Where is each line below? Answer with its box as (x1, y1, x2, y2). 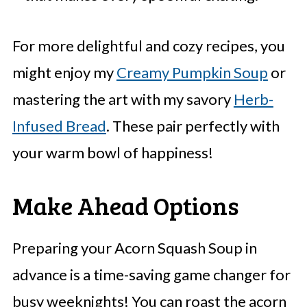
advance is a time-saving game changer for (12, 265, 291, 284)
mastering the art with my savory (12, 90, 234, 109)
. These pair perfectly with (106, 116, 280, 136)
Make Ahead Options (12, 188, 238, 223)
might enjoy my (12, 63, 116, 82)
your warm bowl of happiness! (12, 143, 213, 162)
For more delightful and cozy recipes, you (12, 36, 285, 56)
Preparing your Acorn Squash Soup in (12, 238, 257, 258)
